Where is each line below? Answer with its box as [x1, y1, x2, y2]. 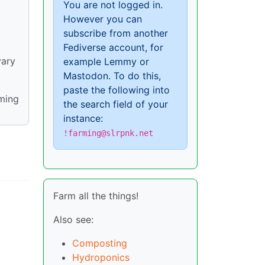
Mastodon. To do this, [63, 70, 161, 82]
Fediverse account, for [63, 41, 163, 53]
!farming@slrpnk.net [63, 128, 153, 138]
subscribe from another [63, 27, 168, 39]
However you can [63, 13, 142, 25]
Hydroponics [72, 251, 130, 263]
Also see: [53, 214, 93, 225]
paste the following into [63, 84, 170, 96]
